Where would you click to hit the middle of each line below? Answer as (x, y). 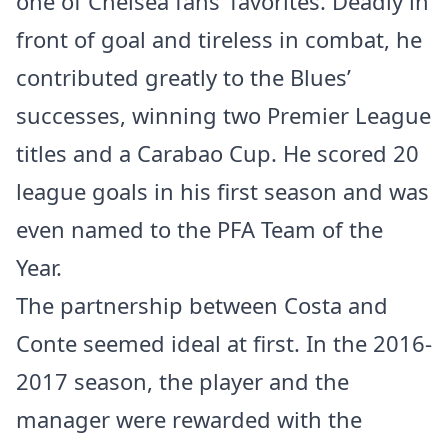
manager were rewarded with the (189, 419)
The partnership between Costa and (202, 305)
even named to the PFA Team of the (199, 229)
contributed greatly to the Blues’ (183, 77)
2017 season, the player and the (182, 381)
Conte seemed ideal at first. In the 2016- (224, 343)
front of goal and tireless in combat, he (219, 39)
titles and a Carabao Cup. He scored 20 (217, 153)
